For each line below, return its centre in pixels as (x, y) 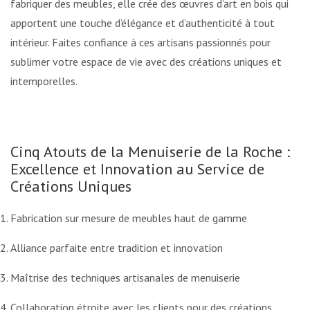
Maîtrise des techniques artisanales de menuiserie (125, 277)
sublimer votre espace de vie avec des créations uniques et (146, 62)
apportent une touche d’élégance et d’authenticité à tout (143, 23)
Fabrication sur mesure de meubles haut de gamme (129, 218)
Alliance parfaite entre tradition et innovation (117, 247)
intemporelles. (44, 81)
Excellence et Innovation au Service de (137, 169)
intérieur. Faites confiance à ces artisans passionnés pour (140, 43)
